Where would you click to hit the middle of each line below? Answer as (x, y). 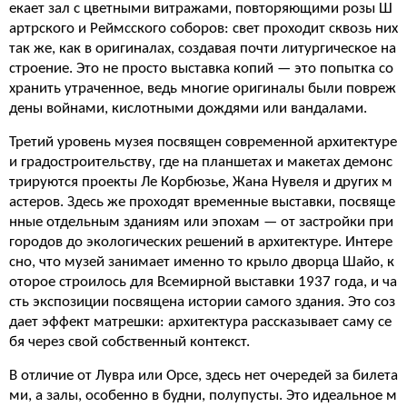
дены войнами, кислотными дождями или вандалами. (188, 109)
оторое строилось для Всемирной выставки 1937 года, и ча (203, 282)
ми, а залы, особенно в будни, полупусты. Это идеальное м (203, 396)
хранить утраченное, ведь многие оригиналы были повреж (203, 89)
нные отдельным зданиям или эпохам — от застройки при (201, 222)
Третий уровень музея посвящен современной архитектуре (203, 142)
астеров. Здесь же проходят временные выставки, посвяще (202, 202)
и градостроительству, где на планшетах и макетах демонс (201, 162)
